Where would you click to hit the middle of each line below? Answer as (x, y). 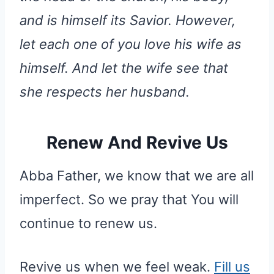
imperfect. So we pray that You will (129, 200)
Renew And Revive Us (137, 143)
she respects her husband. (105, 92)
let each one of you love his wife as (131, 44)
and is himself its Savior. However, (128, 20)
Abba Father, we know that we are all (137, 176)
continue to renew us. (88, 224)
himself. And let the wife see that (124, 68)
